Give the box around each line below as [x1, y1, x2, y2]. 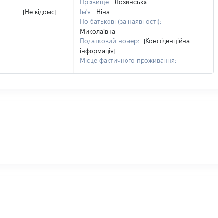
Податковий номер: [80, 37, 141, 44]
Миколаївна [80, 28, 115, 35]
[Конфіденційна [144, 37, 190, 44]
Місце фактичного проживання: [80, 57, 176, 64]
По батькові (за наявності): [80, 18, 161, 25]
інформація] [80, 47, 116, 54]
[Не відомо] [23, 8, 57, 15]
